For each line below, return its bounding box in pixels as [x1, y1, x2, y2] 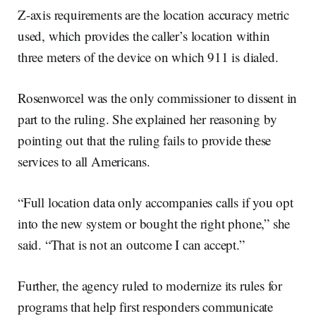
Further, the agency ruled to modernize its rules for [18, 276, 283, 294]
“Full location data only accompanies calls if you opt [18, 193, 293, 211]
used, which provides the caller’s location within [18, 26, 270, 44]
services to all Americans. [18, 152, 151, 170]
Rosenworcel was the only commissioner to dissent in [18, 88, 298, 107]
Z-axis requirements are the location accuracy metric [18, 5, 290, 23]
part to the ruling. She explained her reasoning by [18, 109, 277, 128]
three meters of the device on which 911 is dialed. [18, 47, 279, 66]
